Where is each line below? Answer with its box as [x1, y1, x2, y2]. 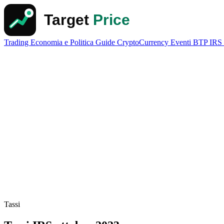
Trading [4, 38, 30, 46]
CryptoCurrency [117, 38, 170, 46]
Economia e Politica [30, 38, 95, 46]
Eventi [170, 38, 193, 46]
